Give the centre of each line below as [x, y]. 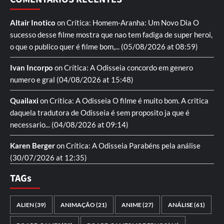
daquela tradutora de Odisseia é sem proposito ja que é [100, 112]
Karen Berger [32, 145]
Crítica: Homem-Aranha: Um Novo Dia [129, 22]
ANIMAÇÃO [78, 205]
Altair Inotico [33, 22]
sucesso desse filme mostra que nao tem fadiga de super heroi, [111, 34]
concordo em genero [159, 67]
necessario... [31, 124]
